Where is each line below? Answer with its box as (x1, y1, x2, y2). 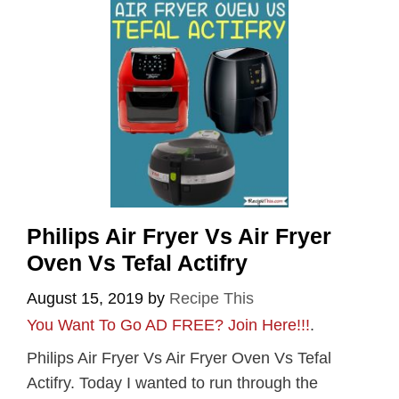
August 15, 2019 (27, 289, 143, 307)
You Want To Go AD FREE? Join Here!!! (27, 315, 310, 334)
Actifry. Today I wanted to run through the (27, 373, 318, 392)
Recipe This (169, 289, 254, 307)
